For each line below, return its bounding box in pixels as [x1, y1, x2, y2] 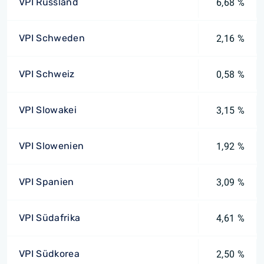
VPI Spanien [19, 176, 74, 187]
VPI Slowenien [19, 140, 84, 151]
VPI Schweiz [19, 68, 75, 80]
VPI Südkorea [19, 248, 80, 259]
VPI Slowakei [19, 104, 77, 115]
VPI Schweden [19, 32, 85, 44]
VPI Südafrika [19, 212, 81, 223]
